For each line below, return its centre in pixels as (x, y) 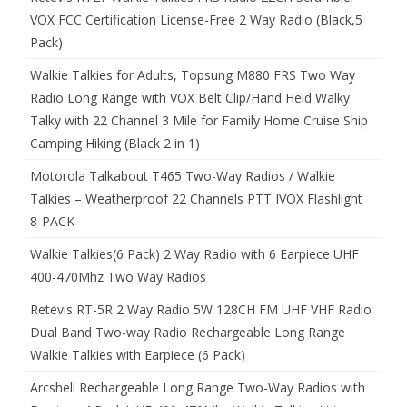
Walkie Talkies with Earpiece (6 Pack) (138, 355)
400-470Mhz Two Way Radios (118, 277)
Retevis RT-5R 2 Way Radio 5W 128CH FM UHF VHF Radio (201, 310)
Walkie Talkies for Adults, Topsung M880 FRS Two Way (193, 75)
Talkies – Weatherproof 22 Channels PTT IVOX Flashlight (196, 199)
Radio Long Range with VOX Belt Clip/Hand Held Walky (190, 98)
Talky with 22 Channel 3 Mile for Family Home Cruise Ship (199, 121)
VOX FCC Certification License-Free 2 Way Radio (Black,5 (196, 20)
